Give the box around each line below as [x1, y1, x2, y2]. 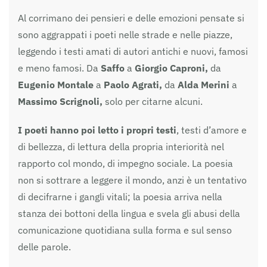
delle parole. [18, 240, 71, 253]
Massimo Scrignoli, [18, 95, 103, 107]
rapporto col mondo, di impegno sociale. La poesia [18, 157, 233, 169]
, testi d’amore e [176, 123, 247, 136]
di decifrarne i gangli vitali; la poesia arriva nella [18, 190, 222, 203]
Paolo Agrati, [104, 78, 164, 91]
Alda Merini [175, 78, 232, 91]
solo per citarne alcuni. [103, 95, 203, 107]
